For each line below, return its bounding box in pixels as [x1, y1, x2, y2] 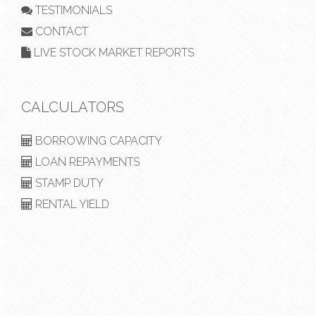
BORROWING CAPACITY [32, 133, 162, 147]
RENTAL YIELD [32, 197, 109, 211]
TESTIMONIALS [32, 3, 112, 17]
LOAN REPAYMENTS [32, 154, 140, 169]
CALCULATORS [21, 98, 124, 116]
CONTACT [32, 24, 88, 38]
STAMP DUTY [32, 176, 104, 190]
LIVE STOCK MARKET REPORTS [31, 45, 194, 59]
